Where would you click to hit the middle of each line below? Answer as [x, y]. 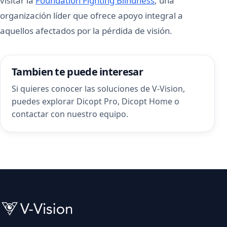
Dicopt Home [147, 101]
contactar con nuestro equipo [69, 114]
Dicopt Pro [97, 101]
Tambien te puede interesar [77, 72]
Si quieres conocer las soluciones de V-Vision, [98, 89]
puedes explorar [44, 101]
